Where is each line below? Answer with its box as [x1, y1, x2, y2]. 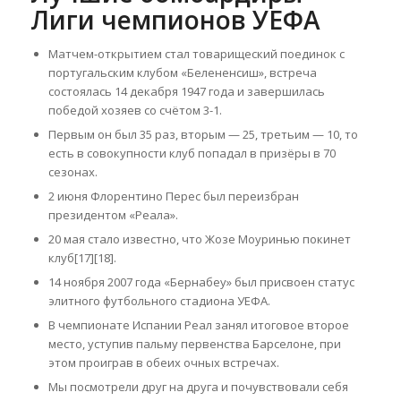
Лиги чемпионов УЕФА [30, 3, 320, 38]
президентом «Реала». [47, 207, 178, 224]
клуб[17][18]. [47, 250, 116, 267]
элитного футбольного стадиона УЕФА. [47, 293, 270, 310]
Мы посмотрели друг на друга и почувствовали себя [47, 379, 348, 396]
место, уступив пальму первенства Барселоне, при [47, 336, 341, 353]
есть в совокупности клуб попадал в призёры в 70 [47, 145, 336, 162]
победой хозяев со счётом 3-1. [47, 102, 222, 119]
